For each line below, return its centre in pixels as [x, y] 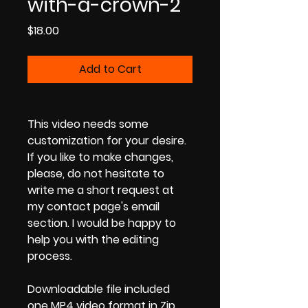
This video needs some [88, 124]
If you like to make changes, [100, 157]
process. [50, 256]
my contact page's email [93, 206]
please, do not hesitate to [96, 173]
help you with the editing [93, 239]
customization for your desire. [107, 140]
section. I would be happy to [102, 223]
